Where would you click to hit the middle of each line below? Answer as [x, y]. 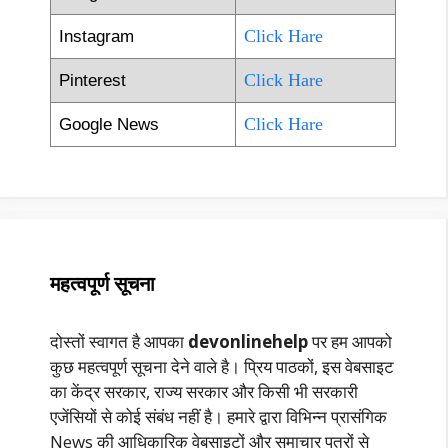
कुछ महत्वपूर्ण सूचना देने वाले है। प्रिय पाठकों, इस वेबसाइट [222, 366]
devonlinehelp [248, 341]
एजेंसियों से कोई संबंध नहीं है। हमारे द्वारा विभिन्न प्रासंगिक [218, 416]
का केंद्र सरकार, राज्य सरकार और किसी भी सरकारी [204, 391]
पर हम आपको [350, 341]
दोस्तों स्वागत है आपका [119, 341]
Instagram [96, 36]
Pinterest [92, 80]
